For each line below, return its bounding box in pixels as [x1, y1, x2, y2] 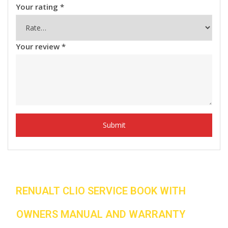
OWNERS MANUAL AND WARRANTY [16, 208, 185, 220]
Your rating [16, 1, 60, 12]
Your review [16, 41, 62, 51]
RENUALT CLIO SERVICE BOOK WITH [15, 184, 186, 197]
